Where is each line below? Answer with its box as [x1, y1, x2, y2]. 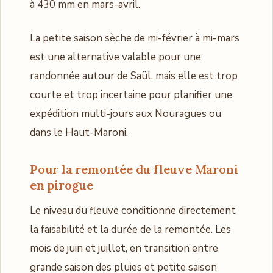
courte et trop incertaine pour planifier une [30, 87, 232, 102]
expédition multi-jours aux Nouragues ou [30, 106, 221, 121]
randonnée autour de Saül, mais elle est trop [30, 68, 238, 83]
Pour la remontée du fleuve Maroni [30, 161, 238, 177]
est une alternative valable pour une [30, 49, 201, 64]
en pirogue [30, 177, 94, 193]
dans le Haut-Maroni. [30, 125, 128, 140]
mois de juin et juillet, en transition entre [30, 241, 218, 255]
